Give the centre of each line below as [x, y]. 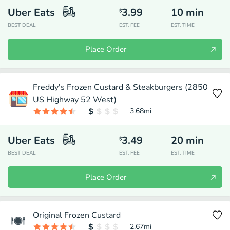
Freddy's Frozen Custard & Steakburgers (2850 [120, 87]
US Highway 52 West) [75, 100]
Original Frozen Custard [77, 215]
